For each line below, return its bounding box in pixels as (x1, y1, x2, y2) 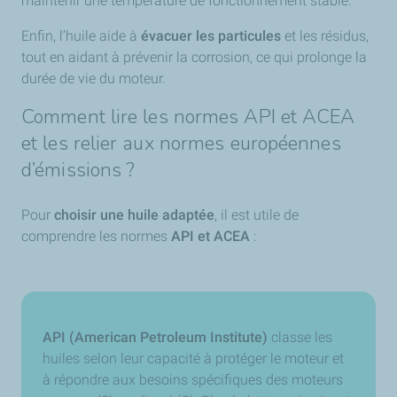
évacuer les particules (141, 27, 281, 44)
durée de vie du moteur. (21, 70, 166, 87)
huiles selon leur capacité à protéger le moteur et (43, 350, 344, 367)
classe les (268, 329, 332, 346)
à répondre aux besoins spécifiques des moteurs (43, 371, 343, 388)
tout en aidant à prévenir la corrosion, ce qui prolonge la (21, 49, 367, 66)
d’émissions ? (21, 157, 136, 183)
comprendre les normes (21, 228, 171, 245)
